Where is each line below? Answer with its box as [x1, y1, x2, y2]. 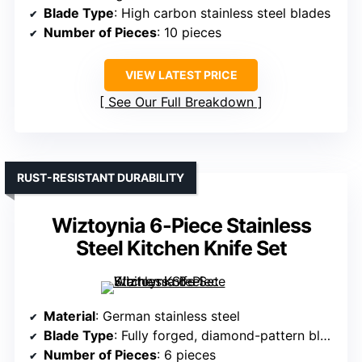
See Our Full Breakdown [108, 93, 254, 110]
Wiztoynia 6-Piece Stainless [51, 213, 311, 238]
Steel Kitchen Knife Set [75, 235, 287, 260]
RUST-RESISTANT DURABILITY [17, 170, 184, 184]
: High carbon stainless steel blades [114, 4, 330, 21]
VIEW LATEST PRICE [124, 67, 238, 82]
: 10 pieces [157, 23, 221, 40]
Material [44, 307, 95, 324]
